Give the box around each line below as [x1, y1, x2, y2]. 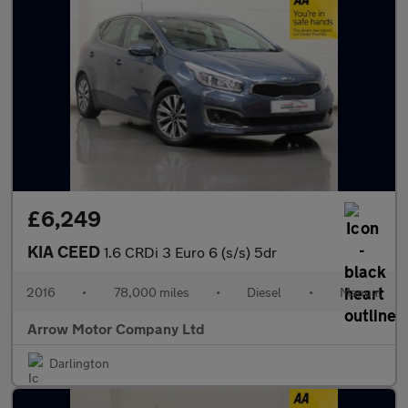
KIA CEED [27, 241, 104, 261]
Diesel [247, 284, 282, 300]
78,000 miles [113, 284, 189, 300]
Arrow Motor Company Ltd [27, 320, 205, 337]
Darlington [49, 355, 109, 371]
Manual [339, 284, 382, 300]
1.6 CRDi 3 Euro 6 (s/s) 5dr [104, 243, 277, 260]
